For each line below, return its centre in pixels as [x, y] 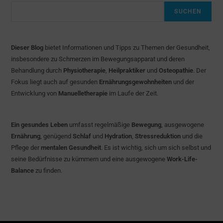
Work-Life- [182, 159]
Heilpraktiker [127, 70]
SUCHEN [188, 11]
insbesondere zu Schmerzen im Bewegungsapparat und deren [98, 59]
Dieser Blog [27, 47]
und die [192, 136]
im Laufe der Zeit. [133, 93]
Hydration [118, 136]
